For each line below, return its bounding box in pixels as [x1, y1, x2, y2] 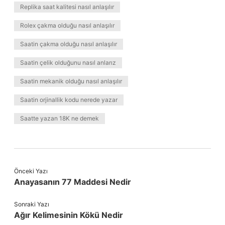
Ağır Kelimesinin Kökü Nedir [14, 210, 123, 220]
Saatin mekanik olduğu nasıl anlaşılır [20, 77, 122, 85]
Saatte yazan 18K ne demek [20, 115, 99, 122]
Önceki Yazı [14, 167, 48, 175]
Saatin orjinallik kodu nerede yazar [20, 96, 118, 103]
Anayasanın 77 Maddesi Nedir [14, 177, 131, 187]
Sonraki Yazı [14, 200, 49, 208]
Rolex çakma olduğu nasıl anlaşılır [20, 22, 115, 29]
